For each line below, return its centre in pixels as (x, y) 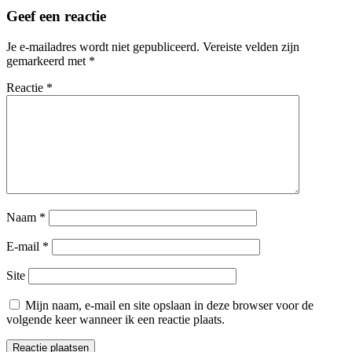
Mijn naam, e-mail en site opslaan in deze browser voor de (169, 306)
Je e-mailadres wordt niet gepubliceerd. (103, 47)
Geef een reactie (56, 16)
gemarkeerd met (48, 61)
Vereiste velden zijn (251, 47)
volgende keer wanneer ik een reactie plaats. (115, 320)
